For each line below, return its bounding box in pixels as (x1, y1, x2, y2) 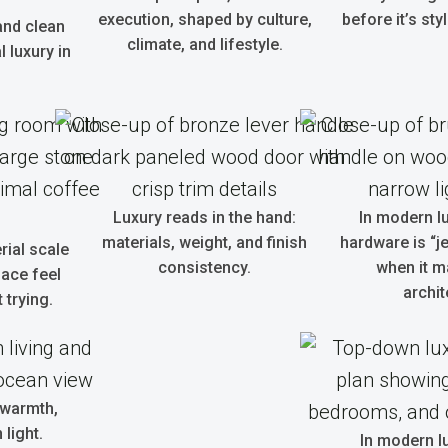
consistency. (158, 258, 251, 277)
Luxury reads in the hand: (113, 208, 296, 227)
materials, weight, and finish (102, 233, 307, 252)
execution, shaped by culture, (97, 10, 312, 29)
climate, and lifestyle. (126, 35, 283, 54)
